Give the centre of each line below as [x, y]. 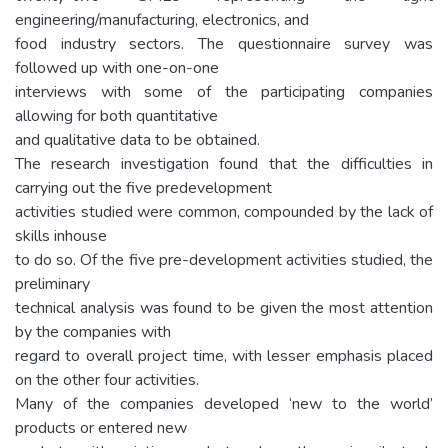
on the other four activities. [107, 379]
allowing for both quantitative [116, 115]
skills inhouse [61, 235]
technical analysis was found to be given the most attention [224, 307]
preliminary [52, 283]
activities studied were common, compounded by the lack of [224, 211]
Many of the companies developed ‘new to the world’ [224, 403]
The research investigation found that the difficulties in [224, 163]
